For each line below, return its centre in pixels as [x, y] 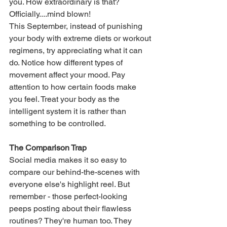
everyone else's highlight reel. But [70, 184]
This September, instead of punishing [77, 26]
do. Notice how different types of [67, 62]
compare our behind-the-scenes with [75, 172]
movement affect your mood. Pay [68, 74]
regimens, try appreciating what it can [77, 50]
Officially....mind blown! [50, 14]
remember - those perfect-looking [69, 196]
